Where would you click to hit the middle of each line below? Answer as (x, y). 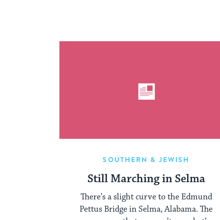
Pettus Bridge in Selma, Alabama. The (146, 209)
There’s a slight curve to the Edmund (146, 197)
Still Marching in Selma (146, 179)
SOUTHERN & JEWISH (146, 160)
